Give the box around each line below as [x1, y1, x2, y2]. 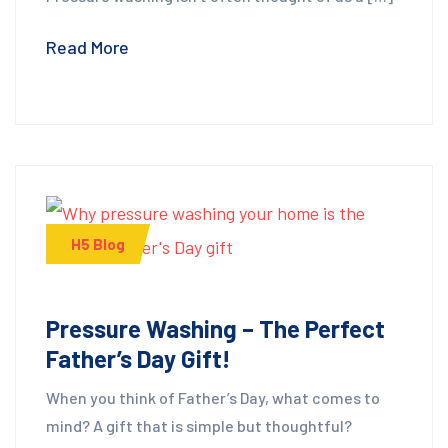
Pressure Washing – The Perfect [46, 313, 385, 343]
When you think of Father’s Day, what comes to [46, 387, 380, 407]
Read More [46, 35, 129, 58]
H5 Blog [71, 235, 125, 254]
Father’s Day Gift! [46, 343, 231, 373]
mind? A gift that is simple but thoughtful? [46, 415, 352, 435]
